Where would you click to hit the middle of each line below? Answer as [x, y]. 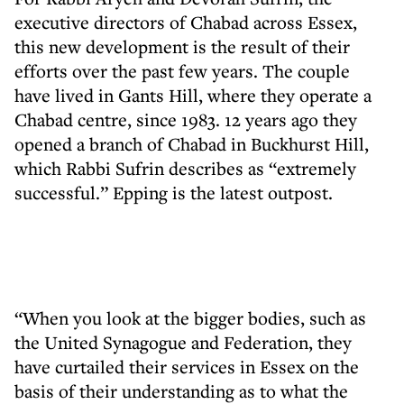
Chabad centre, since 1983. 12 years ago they [186, 119]
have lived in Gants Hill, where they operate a [193, 95]
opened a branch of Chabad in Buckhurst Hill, [192, 144]
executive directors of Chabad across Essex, [186, 22]
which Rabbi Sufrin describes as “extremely [185, 168]
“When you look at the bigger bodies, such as [190, 318]
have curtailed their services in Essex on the [187, 367]
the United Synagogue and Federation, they [183, 342]
